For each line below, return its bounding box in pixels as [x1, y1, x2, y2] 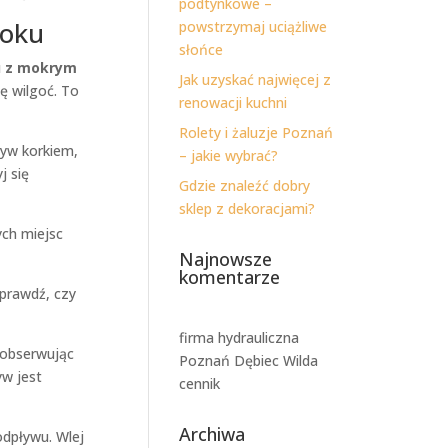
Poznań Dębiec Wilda [179, 351, 319, 370]
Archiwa [179, 422, 246, 446]
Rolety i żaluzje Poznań [179, 123, 334, 142]
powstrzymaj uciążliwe [179, 17, 328, 36]
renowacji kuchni [179, 93, 288, 112]
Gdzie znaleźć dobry [179, 176, 311, 195]
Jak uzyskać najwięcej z [179, 70, 332, 89]
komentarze [179, 265, 281, 289]
